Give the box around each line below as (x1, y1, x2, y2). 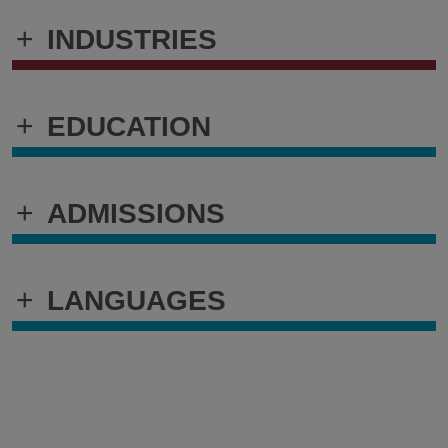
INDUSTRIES (47, 24, 217, 55)
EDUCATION (47, 111, 211, 142)
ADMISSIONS (47, 198, 225, 229)
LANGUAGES (47, 285, 226, 316)
